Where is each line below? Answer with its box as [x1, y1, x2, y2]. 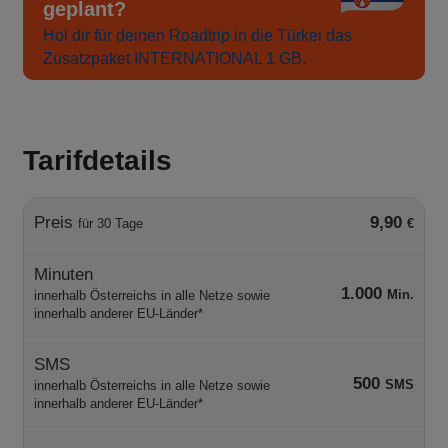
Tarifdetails [22, 145, 172, 177]
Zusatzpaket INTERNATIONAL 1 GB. [42, 49, 306, 67]
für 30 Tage [78, 216, 143, 232]
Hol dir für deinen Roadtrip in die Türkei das [42, 26, 352, 44]
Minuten [34, 265, 93, 285]
